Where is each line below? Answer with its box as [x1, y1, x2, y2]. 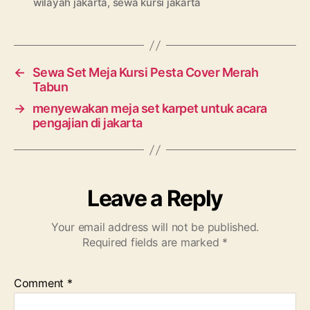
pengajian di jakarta [32, 116, 143, 131]
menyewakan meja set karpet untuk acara [32, 101, 267, 116]
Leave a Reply [87, 185, 223, 212]
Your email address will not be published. [51, 220, 259, 235]
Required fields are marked [82, 235, 222, 250]
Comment [14, 276, 67, 291]
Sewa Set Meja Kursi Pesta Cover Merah [32, 65, 259, 80]
